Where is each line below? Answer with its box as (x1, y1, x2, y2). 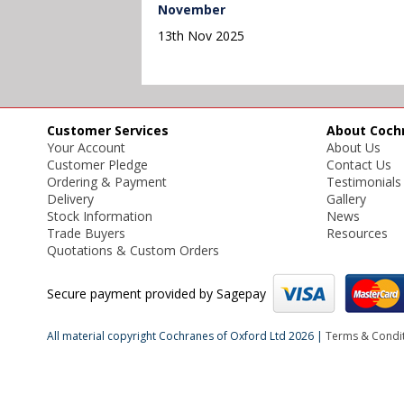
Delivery (47, 190, 94, 208)
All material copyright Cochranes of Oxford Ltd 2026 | (47, 328, 326, 344)
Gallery (326, 190, 366, 208)
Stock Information (47, 207, 152, 225)
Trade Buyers (47, 225, 125, 243)
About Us (326, 139, 381, 157)
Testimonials (326, 173, 401, 191)
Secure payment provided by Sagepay (47, 285, 270, 303)
